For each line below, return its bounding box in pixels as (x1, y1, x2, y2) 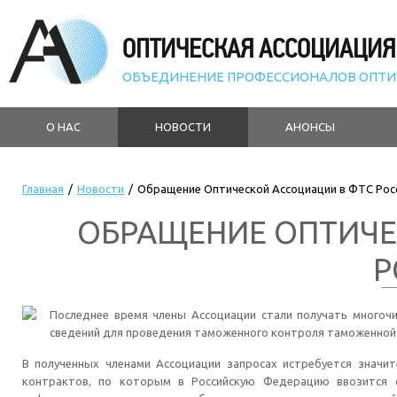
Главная (22, 183, 64, 195)
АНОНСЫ (285, 121, 335, 133)
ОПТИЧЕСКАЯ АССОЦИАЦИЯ (122, 33, 395, 65)
